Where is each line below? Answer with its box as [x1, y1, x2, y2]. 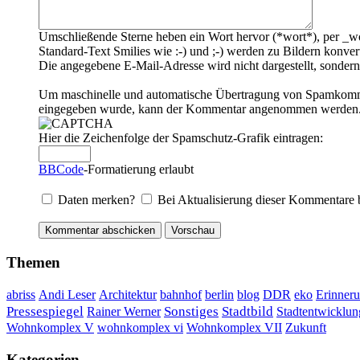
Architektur [99, 288, 157, 302]
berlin [205, 288, 234, 302]
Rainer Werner [87, 304, 161, 320]
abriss [6, 288, 35, 302]
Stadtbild [222, 304, 273, 320]
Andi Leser [39, 288, 96, 302]
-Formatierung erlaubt [84, 162, 194, 177]
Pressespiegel [6, 304, 84, 320]
